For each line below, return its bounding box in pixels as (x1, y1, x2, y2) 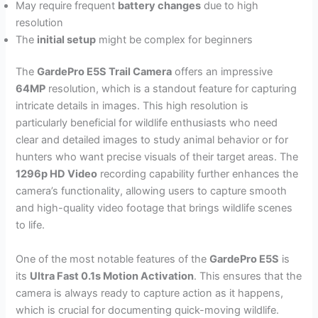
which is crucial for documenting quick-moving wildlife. (16, 303, 280, 317)
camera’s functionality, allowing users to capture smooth (16, 185, 287, 198)
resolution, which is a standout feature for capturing (45, 82, 297, 96)
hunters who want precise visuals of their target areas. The (16, 150, 299, 164)
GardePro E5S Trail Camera (37, 65, 172, 79)
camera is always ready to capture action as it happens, (16, 286, 284, 300)
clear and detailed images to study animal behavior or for (16, 133, 289, 147)
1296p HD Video (16, 168, 98, 181)
